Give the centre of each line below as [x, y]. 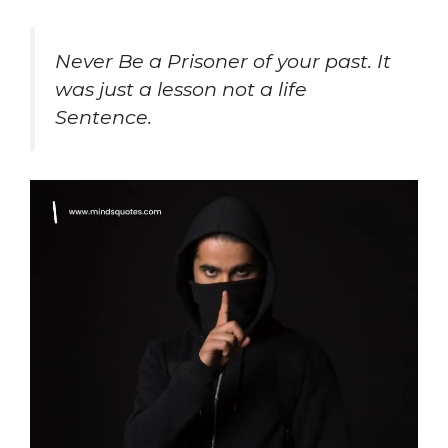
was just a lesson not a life [181, 89]
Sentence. [103, 117]
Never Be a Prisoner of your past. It [223, 61]
